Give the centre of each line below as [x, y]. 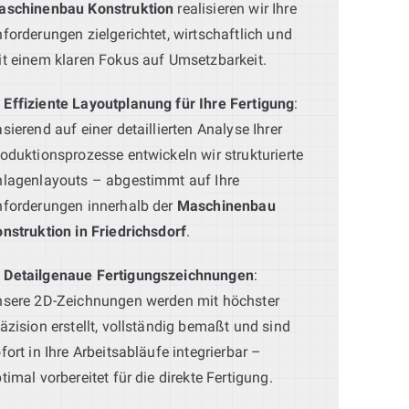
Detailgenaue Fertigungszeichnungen [129, 275]
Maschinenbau [226, 205]
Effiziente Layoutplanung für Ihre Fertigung [149, 103]
